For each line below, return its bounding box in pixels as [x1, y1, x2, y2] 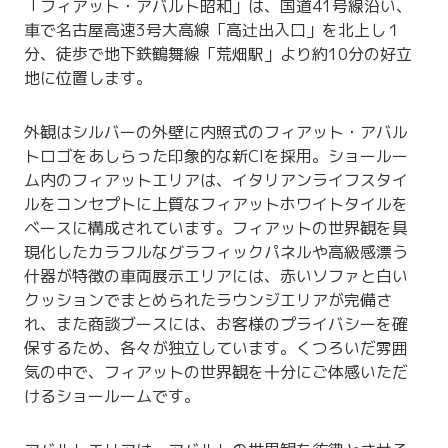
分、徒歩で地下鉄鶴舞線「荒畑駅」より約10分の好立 [24, 43, 413, 66]
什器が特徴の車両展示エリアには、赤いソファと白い [24, 265, 409, 288]
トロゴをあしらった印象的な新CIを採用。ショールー [24, 145, 409, 168]
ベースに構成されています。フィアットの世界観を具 [24, 217, 409, 240]
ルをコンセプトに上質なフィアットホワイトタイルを [24, 193, 409, 216]
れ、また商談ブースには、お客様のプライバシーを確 [24, 313, 409, 336]
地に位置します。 [24, 67, 153, 90]
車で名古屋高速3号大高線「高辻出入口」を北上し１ [24, 19, 403, 42]
